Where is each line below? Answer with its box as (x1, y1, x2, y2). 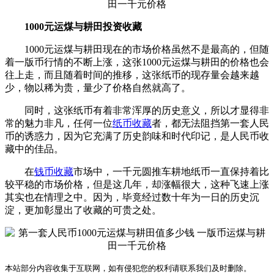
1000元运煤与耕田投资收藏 (24, 21, 142, 32)
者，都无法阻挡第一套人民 (152, 117, 269, 128)
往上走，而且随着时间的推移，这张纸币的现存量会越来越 (5, 69, 259, 80)
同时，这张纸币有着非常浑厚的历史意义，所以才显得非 (5, 105, 269, 116)
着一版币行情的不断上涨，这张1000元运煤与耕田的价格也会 (5, 56, 269, 67)
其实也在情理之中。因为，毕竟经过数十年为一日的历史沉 (5, 191, 259, 202)
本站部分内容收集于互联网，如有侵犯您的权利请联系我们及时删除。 (5, 263, 251, 273)
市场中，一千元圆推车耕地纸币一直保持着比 (73, 166, 269, 177)
